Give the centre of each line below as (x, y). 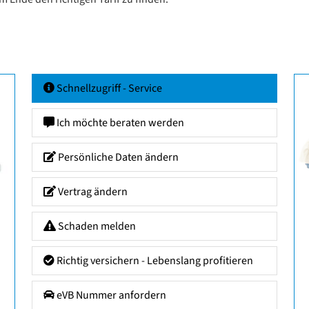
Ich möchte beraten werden (119, 122)
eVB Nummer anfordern (110, 295)
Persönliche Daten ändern (117, 157)
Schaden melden (96, 226)
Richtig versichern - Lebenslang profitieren (154, 260)
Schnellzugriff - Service (108, 88)
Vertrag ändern (92, 191)
